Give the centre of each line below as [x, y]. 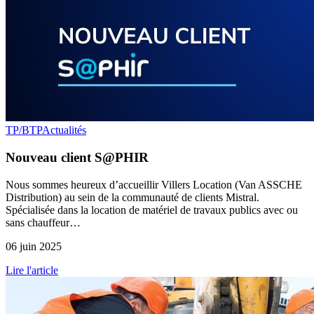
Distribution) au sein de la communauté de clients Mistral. [132, 197]
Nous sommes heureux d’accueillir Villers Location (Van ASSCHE [154, 184]
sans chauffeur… [43, 222]
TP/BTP [24, 130]
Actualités [64, 130]
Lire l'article [32, 270]
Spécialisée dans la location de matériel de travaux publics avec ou [152, 210]
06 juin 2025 [34, 246]
